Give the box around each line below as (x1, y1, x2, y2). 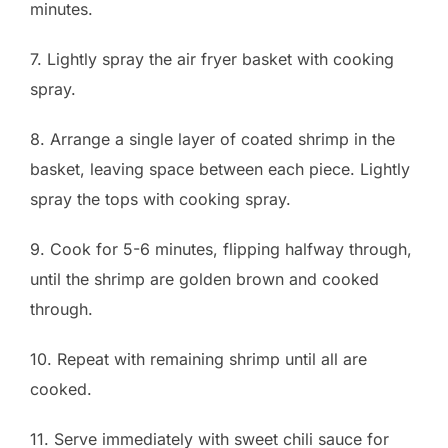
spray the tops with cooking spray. (30, 189, 291, 210)
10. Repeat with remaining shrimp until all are (30, 349, 367, 370)
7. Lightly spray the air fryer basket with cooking (30, 49, 394, 70)
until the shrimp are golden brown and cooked (30, 269, 379, 290)
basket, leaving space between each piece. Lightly (30, 159, 410, 180)
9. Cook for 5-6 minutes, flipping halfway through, (30, 239, 412, 260)
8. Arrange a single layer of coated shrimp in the (30, 129, 395, 150)
